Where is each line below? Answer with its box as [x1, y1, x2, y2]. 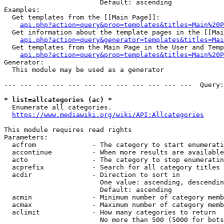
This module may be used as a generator [4, 66, 164, 73]
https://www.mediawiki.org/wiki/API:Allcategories [12, 111, 204, 118]
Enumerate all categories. [4, 103, 112, 111]
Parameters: [4, 133, 48, 141]
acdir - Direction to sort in [4, 171, 180, 178]
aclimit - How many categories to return [4, 208, 216, 216]
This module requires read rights [4, 126, 132, 133]
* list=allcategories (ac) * [4, 96, 112, 103]
